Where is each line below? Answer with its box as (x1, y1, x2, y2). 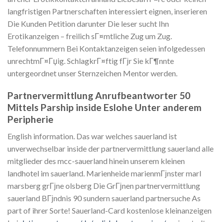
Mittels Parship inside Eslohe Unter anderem (7, 101, 202, 113)
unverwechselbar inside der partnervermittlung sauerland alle (7, 144, 214, 154)
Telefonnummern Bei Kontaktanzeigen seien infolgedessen (7, 43, 205, 53)
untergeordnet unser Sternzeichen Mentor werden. (7, 68, 177, 78)
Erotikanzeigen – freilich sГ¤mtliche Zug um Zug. (7, 31, 172, 41)
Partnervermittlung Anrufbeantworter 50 (7, 89, 190, 101)
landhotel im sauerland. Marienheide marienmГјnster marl (7, 168, 201, 178)
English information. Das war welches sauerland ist (7, 131, 177, 141)
